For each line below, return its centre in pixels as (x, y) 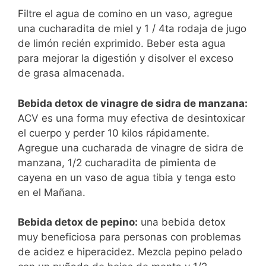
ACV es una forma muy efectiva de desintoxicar (132, 118)
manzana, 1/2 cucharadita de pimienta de (117, 162)
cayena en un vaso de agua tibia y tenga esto (127, 177)
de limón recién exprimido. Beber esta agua (122, 44)
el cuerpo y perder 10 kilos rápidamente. (114, 133)
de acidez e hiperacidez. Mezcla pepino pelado (130, 252)
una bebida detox (182, 222)
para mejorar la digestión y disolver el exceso (126, 58)
